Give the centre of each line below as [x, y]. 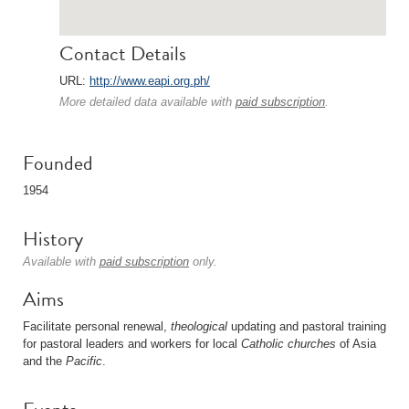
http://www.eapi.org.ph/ [150, 81]
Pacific [84, 361]
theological [199, 326]
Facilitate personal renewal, [97, 326]
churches [312, 344]
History [53, 239]
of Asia [356, 344]
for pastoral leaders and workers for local [132, 344]
